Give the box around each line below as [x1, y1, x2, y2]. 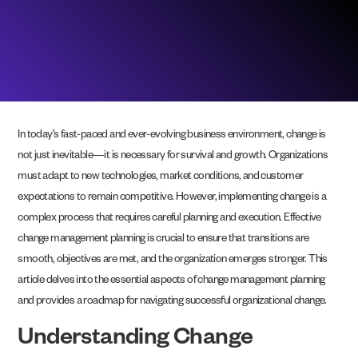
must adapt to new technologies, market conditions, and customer [18, 172, 304, 185]
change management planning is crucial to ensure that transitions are [18, 234, 309, 247]
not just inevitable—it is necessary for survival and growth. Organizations [18, 151, 328, 164]
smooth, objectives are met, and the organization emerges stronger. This [18, 255, 328, 268]
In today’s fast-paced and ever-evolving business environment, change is [18, 130, 326, 143]
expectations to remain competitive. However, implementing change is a [18, 193, 327, 205]
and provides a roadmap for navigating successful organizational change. [18, 296, 327, 309]
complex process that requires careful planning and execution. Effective [18, 213, 321, 226]
